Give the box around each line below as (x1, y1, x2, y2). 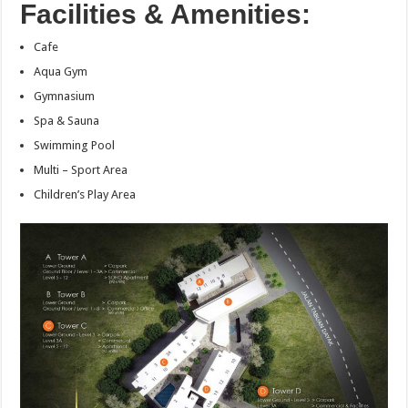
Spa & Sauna (34, 114, 100, 128)
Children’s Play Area (34, 188, 137, 202)
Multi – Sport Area (34, 163, 128, 178)
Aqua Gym (34, 65, 88, 79)
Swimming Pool (34, 138, 116, 153)
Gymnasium (34, 89, 96, 104)
